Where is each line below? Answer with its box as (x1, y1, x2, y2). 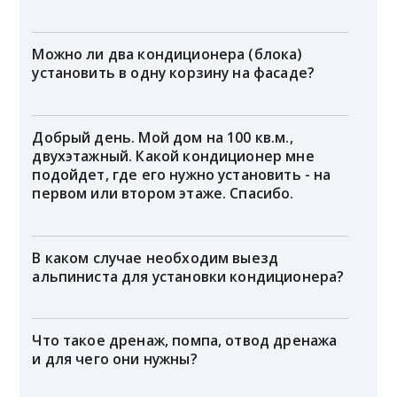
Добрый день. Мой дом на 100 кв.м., (32, 127, 293, 147)
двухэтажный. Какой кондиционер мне (32, 145, 315, 166)
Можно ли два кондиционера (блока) (32, 44, 302, 65)
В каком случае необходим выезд (32, 247, 279, 268)
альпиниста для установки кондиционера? (32, 266, 345, 286)
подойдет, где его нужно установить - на (32, 164, 331, 184)
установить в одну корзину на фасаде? (32, 63, 315, 83)
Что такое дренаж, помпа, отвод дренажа (32, 331, 338, 351)
